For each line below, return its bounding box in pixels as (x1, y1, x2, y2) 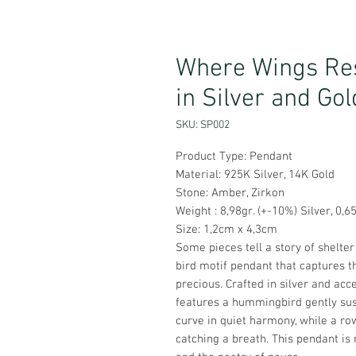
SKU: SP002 (176, 118, 230, 133)
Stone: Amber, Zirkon (176, 186, 284, 201)
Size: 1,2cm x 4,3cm (176, 222, 277, 238)
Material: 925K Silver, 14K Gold (176, 168, 335, 183)
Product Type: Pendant (176, 149, 292, 164)
